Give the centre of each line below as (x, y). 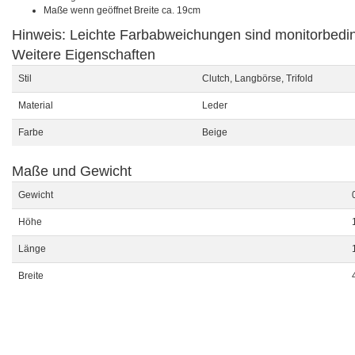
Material (36, 105)
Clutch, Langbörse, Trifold (258, 78)
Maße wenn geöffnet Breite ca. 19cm (122, 10)
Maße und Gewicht (72, 171)
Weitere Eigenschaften (84, 55)
